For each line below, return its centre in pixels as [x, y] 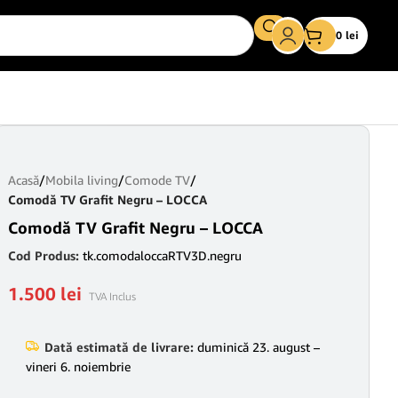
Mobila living [82, 180]
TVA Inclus [112, 296]
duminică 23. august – [257, 347]
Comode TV [157, 180]
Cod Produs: [45, 255]
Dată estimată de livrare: [119, 347]
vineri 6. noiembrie [78, 366]
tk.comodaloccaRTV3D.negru [162, 255]
